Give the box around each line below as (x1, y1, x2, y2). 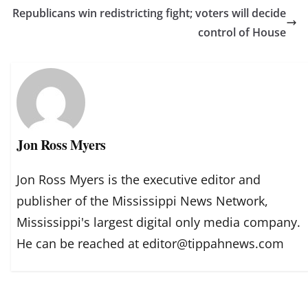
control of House (198, 24, 286, 40)
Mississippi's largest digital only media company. (16, 214, 301, 231)
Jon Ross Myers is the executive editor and (16, 171, 261, 188)
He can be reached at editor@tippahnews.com (16, 235, 285, 252)
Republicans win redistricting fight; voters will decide (12, 5, 286, 21)
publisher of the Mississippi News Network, (16, 192, 269, 210)
